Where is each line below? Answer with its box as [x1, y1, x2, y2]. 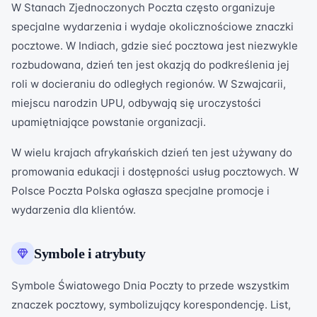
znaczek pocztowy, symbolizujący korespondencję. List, [11, 298, 291, 311]
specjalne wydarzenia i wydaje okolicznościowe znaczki [11, 20, 294, 33]
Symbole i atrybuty [34, 246, 146, 261]
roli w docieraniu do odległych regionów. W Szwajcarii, [11, 77, 286, 91]
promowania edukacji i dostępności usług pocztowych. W [11, 165, 299, 178]
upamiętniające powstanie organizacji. [11, 115, 206, 129]
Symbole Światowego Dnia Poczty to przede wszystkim [11, 279, 289, 292]
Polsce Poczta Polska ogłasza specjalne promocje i [11, 184, 270, 197]
